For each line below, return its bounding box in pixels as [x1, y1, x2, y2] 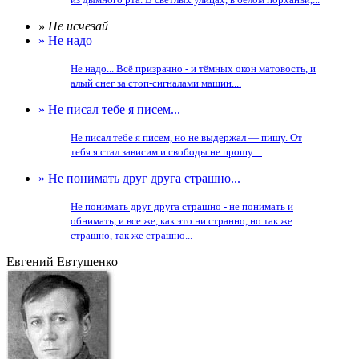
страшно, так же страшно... [71, 229, 192, 241]
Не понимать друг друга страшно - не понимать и [71, 200, 293, 212]
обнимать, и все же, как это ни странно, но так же [71, 215, 292, 227]
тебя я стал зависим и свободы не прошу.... [71, 146, 262, 158]
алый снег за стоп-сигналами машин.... [71, 77, 241, 89]
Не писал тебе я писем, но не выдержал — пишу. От [71, 131, 302, 143]
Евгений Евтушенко [6, 255, 118, 268]
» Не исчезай [38, 19, 108, 33]
